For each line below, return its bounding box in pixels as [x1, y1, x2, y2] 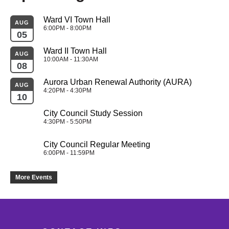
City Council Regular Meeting [43, 140, 150, 149]
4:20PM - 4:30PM [43, 87, 91, 95]
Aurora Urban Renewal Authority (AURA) [43, 78, 192, 87]
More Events [15, 174, 52, 181]
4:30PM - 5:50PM [43, 118, 91, 126]
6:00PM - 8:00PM [43, 25, 91, 32]
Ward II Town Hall [43, 47, 107, 56]
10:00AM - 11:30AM [43, 56, 98, 63]
